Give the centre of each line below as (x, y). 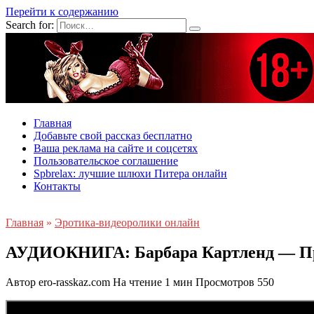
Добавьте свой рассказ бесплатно (113, 136)
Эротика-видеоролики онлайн (127, 223)
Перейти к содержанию (62, 12)
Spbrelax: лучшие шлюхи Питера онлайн (130, 173)
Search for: (30, 25)
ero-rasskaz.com (74, 282)
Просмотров (225, 282)
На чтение (137, 282)
